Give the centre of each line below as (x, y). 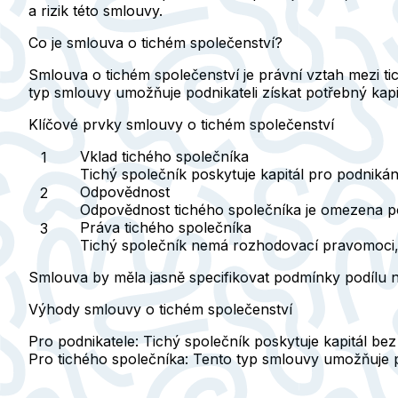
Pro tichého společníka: (108, 359)
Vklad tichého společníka (164, 157)
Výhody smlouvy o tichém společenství (160, 310)
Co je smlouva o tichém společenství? (155, 43)
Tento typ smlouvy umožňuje (291, 359)
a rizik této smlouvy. (96, 11)
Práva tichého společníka (166, 228)
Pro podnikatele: (84, 342)
